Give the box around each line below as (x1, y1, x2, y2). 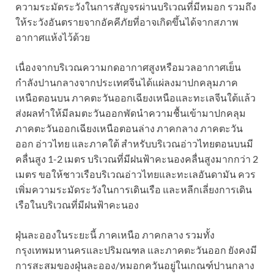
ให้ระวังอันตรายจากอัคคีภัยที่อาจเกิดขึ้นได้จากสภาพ (15, 15, 239, 28)
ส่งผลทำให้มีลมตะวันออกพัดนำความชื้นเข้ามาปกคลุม (15, 106, 246, 119)
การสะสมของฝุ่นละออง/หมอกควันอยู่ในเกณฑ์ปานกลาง (15, 259, 254, 271)
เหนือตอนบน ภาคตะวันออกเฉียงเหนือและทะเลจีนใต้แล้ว (15, 91, 256, 103)
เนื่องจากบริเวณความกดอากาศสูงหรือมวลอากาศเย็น (15, 61, 241, 73)
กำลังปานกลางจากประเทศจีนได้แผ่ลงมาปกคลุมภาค (15, 76, 238, 88)
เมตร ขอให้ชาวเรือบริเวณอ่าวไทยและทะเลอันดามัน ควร (15, 168, 256, 180)
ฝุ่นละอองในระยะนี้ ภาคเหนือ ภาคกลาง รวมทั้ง (15, 228, 215, 240)
